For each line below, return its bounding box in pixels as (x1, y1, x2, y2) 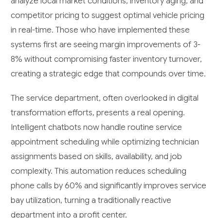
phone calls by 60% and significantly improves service (11, 181, 207, 191)
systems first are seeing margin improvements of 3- (11, 39, 201, 50)
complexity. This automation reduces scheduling (11, 166, 187, 177)
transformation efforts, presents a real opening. (11, 108, 185, 118)
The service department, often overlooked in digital (11, 93, 199, 104)
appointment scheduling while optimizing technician (11, 137, 200, 147)
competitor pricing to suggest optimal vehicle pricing (11, 10, 205, 21)
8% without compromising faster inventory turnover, (11, 54, 202, 65)
